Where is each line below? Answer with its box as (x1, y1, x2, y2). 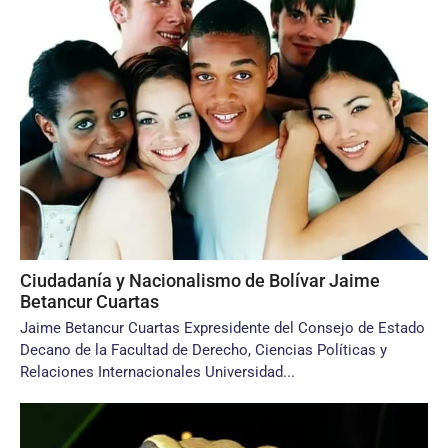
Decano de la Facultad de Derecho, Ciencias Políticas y (20, 341, 387, 359)
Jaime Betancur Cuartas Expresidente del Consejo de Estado (20, 319, 425, 337)
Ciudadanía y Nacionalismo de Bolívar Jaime (20, 270, 380, 291)
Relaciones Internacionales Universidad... (20, 363, 295, 381)
